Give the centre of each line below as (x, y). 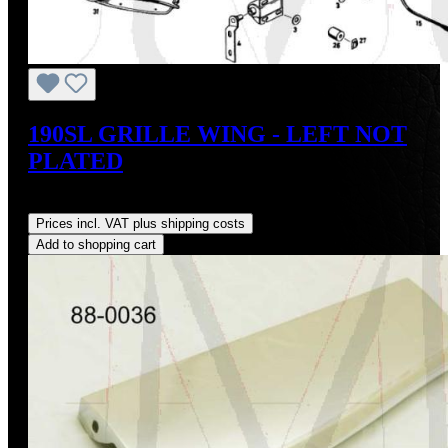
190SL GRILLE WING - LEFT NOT (217, 134)
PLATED (75, 161)
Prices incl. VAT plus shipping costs (140, 223)
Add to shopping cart (96, 244)
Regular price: (74, 203)
